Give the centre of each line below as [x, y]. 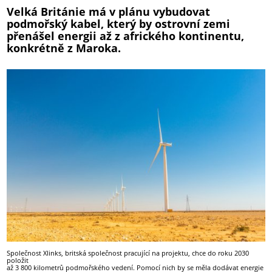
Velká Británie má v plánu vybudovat [109, 12]
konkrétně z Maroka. [64, 48]
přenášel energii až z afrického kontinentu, [126, 36]
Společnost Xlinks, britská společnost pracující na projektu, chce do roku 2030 [128, 253]
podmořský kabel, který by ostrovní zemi [119, 24]
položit [18, 260]
